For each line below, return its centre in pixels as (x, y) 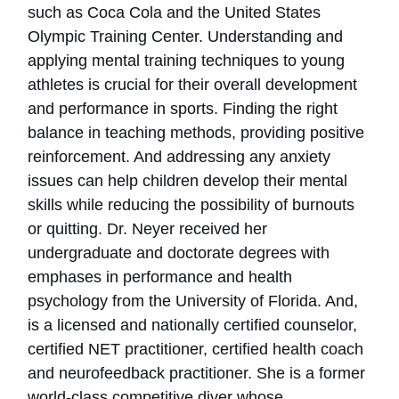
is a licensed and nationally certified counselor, (192, 325)
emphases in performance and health (160, 277)
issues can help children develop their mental (187, 181)
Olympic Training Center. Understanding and (185, 37)
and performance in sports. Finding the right (183, 109)
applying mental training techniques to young (186, 61)
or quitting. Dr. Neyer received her (147, 229)
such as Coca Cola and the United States (174, 12)
